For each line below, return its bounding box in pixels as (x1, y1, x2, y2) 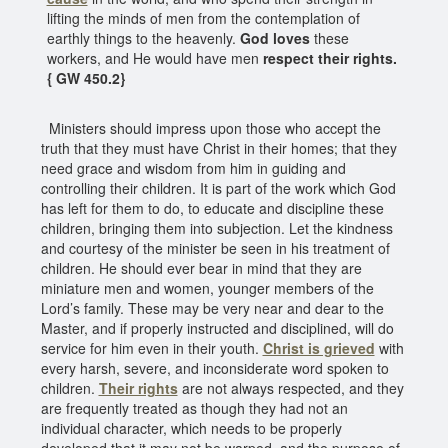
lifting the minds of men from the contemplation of (46, 7, 360, 28)
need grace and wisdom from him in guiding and (40, 157, 346, 178)
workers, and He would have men (46, 47, 263, 68)
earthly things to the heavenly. (46, 27, 240, 48)
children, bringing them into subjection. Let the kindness (40, 217, 393, 238)
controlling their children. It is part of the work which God (40, 177, 396, 198)
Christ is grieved (262, 337, 375, 358)
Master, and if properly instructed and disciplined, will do (40, 317, 394, 338)
